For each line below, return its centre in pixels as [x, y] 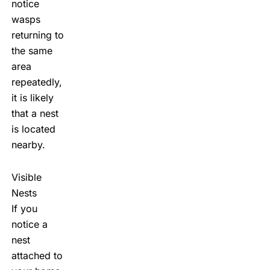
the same [32, 50]
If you [24, 208]
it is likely [32, 97]
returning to [37, 35]
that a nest [35, 113]
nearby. [28, 144]
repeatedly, [36, 82]
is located [33, 129]
